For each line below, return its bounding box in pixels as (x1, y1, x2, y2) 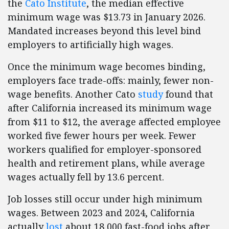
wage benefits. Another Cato (8, 88, 138, 101)
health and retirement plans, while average (8, 157, 205, 170)
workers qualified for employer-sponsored (8, 143, 201, 156)
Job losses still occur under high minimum (8, 193, 202, 205)
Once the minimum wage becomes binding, (8, 60, 205, 73)
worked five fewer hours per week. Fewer (8, 129, 196, 142)
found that (163, 88, 213, 101)
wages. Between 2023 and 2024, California (8, 207, 195, 219)
